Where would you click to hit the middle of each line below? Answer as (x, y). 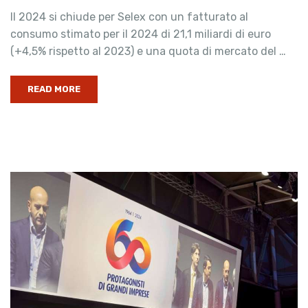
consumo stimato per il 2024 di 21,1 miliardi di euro (141, 34)
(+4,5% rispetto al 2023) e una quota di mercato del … (148, 51)
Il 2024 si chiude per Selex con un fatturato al (129, 17)
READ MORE (54, 89)
